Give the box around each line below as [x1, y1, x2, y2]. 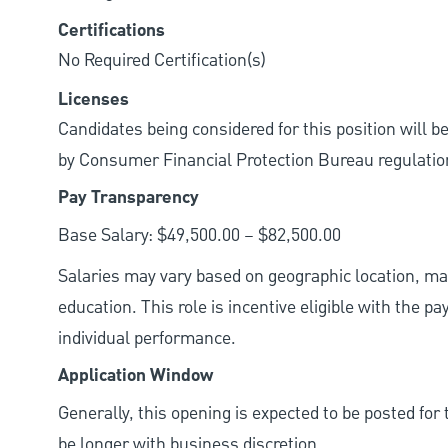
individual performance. [58, 326, 236, 352]
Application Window [58, 362, 213, 391]
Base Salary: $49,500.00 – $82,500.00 [58, 223, 341, 249]
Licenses [58, 86, 129, 115]
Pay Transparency [58, 184, 199, 213]
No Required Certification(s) [58, 48, 266, 74]
